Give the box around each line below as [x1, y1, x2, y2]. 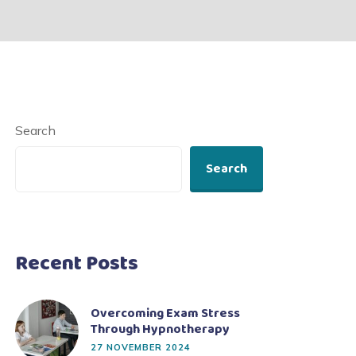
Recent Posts [15, 247, 138, 281]
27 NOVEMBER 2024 [91, 342, 191, 353]
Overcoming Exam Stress [91, 304, 240, 323]
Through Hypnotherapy [91, 319, 230, 339]
